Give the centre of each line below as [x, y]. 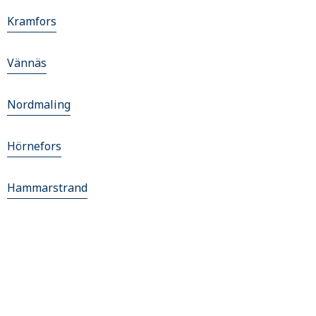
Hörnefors [34, 146]
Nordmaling [39, 104]
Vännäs [27, 63]
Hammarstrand [47, 188]
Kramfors [32, 21]
